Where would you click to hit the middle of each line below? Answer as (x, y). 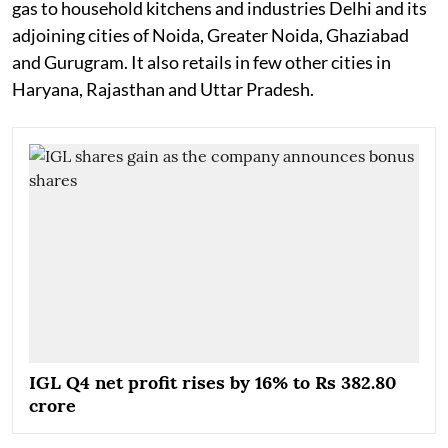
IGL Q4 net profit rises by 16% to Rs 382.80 (212, 383)
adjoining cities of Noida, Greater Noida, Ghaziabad (210, 34)
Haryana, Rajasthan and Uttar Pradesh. (163, 88)
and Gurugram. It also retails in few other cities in (201, 61)
